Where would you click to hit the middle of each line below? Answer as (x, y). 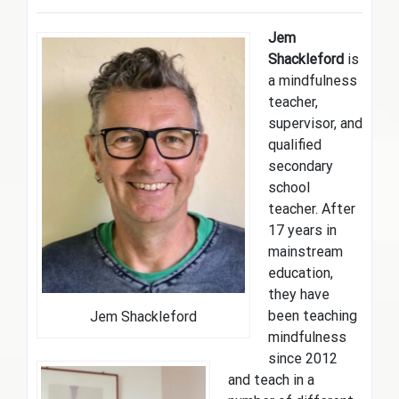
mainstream (305, 251)
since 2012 (303, 358)
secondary (301, 166)
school (289, 187)
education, (301, 273)
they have (299, 294)
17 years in (302, 230)
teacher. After (312, 208)
